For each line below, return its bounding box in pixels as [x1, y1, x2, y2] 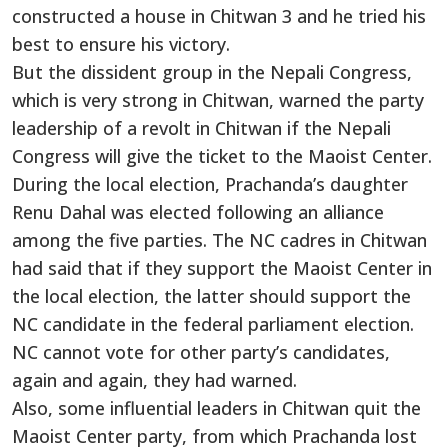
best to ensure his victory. [12, 32, 235, 57]
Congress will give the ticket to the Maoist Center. [12, 144, 432, 169]
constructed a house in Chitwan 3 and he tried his [12, 4, 426, 29]
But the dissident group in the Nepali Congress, [12, 60, 412, 85]
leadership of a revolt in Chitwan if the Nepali [12, 116, 391, 141]
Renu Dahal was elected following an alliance [12, 200, 384, 225]
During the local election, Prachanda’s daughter [12, 172, 408, 197]
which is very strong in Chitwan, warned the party [12, 88, 424, 113]
